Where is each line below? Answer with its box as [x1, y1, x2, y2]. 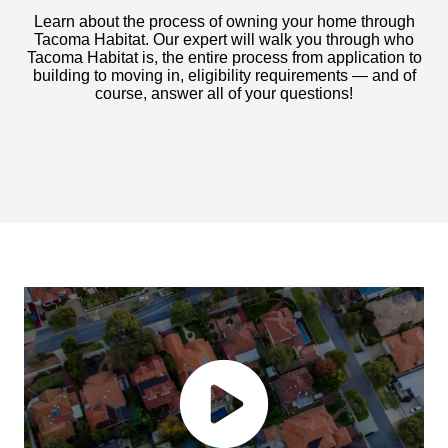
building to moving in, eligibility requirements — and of [32, 66, 416, 84]
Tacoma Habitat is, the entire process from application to [26, 48, 422, 66]
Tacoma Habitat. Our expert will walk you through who [34, 30, 414, 48]
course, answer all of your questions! [95, 84, 353, 102]
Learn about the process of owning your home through [33, 12, 415, 30]
